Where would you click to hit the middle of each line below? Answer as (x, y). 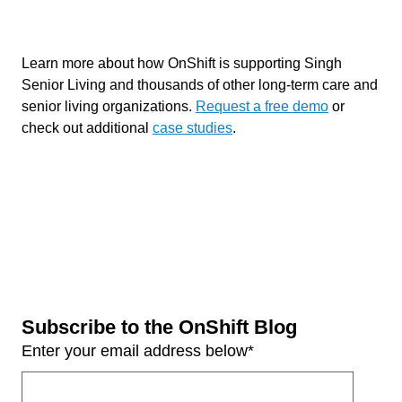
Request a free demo (262, 106)
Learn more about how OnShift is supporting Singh (182, 63)
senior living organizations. (109, 106)
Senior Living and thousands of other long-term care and (200, 85)
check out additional (87, 128)
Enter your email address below (135, 351)
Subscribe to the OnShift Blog (159, 327)
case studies (192, 128)
